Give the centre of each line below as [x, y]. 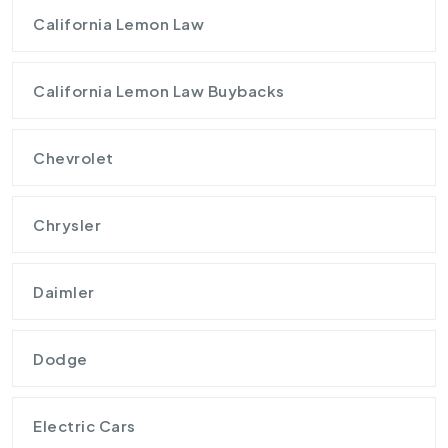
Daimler [64, 291]
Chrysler [67, 224]
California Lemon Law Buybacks [159, 90]
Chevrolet [73, 157]
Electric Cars [84, 425]
